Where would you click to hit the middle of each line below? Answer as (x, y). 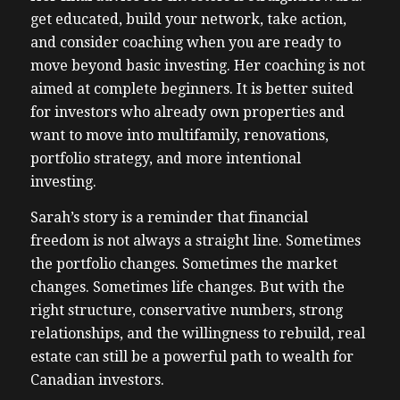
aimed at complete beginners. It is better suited (192, 89)
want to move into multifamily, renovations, (179, 136)
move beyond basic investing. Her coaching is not (197, 66)
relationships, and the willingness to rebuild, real (197, 333)
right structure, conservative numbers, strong (186, 310)
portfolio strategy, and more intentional (165, 159)
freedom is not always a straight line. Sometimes (195, 240)
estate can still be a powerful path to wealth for (192, 356)
